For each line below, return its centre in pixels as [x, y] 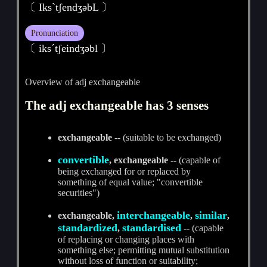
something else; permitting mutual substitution [144, 250]
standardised [152, 227]
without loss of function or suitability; [128, 260]
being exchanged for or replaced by [125, 171]
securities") [79, 193]
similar [211, 215]
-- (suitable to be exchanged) [167, 137]
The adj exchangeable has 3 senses [117, 105]
